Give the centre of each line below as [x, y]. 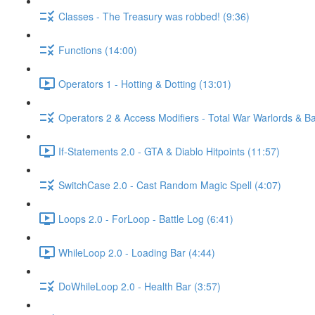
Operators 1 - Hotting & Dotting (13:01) [145, 83]
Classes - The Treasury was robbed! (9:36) [154, 16]
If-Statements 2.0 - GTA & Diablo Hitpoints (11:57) [169, 151]
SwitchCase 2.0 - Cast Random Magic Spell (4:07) [170, 185]
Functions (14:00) [98, 50]
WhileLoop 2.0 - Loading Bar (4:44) [137, 252]
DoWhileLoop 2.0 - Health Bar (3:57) [140, 286]
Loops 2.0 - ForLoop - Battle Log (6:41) [146, 218]
